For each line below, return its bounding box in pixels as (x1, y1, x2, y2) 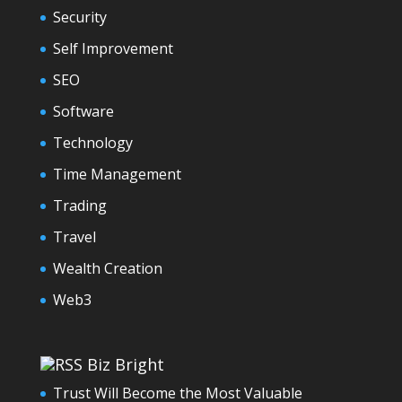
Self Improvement (52, 38, 173, 58)
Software (52, 100, 114, 121)
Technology (52, 132, 133, 153)
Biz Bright (86, 354, 164, 376)
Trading (52, 195, 107, 215)
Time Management (52, 163, 181, 184)
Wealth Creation (52, 258, 162, 278)
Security (52, 6, 107, 27)
